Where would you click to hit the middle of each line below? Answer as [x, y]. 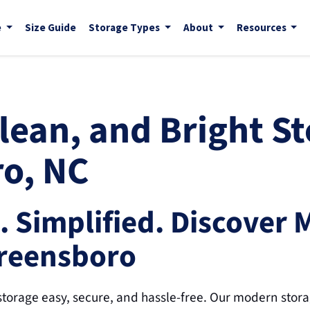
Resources [262, 28]
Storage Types [125, 28]
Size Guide [50, 28]
